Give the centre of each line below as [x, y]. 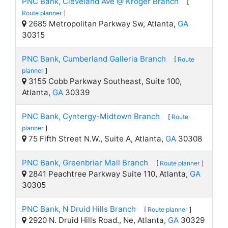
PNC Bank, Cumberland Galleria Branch [94, 59]
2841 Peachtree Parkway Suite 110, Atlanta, [108, 174]
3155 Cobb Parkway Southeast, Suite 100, [104, 81]
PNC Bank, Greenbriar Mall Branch [85, 163]
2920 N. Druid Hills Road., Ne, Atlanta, [97, 220]
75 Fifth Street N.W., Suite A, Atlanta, [96, 139]
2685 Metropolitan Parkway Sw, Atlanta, [102, 24]
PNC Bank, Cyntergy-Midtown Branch [91, 116]
